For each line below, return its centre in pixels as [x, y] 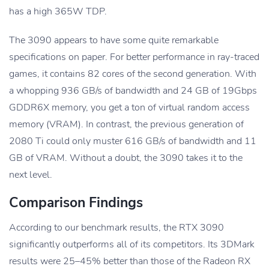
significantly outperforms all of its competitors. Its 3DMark [132, 245]
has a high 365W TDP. [58, 12]
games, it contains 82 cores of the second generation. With [133, 74]
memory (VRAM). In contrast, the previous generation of [126, 125]
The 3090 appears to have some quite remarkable [114, 41]
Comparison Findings [76, 203]
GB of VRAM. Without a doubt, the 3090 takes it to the [126, 158]
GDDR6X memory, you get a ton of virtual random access [129, 108]
